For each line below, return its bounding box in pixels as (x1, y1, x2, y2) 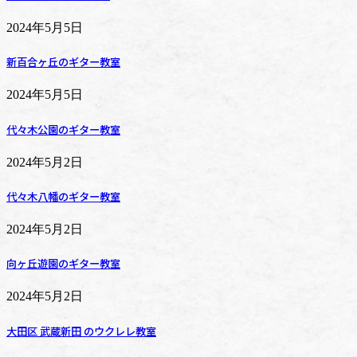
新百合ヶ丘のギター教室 (6, 54, 120, 70)
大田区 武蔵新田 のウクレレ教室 (6, 323, 156, 339)
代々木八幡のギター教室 (6, 188, 120, 204)
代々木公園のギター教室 (6, 121, 120, 137)
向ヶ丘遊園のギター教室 (6, 256, 120, 272)
